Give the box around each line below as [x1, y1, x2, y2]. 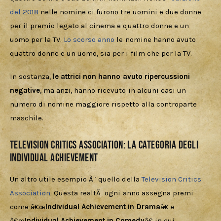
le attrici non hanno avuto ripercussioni [53, 72, 192, 81]
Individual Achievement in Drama [45, 202, 160, 212]
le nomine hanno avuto [114, 35, 198, 44]
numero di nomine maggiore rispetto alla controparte [10, 100, 199, 109]
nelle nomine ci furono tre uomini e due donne [38, 7, 203, 16]
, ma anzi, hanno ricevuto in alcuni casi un [40, 86, 188, 95]
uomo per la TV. [10, 35, 64, 44]
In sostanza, [10, 72, 53, 81]
